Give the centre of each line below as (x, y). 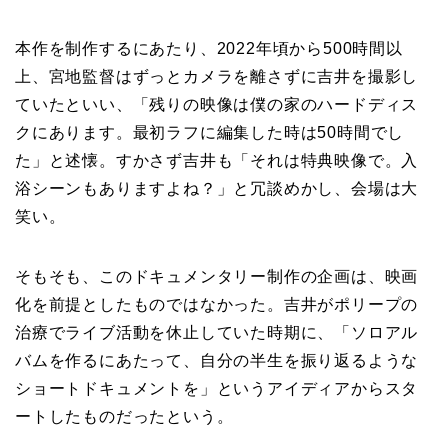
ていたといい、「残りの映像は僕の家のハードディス (217, 104)
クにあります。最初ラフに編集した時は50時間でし (210, 132)
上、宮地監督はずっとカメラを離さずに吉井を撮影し (217, 76)
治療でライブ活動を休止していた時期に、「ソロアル (217, 332)
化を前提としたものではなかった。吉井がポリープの (217, 304)
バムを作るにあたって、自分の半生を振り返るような (217, 360)
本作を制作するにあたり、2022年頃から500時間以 (209, 48)
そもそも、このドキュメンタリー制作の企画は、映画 (217, 276)
